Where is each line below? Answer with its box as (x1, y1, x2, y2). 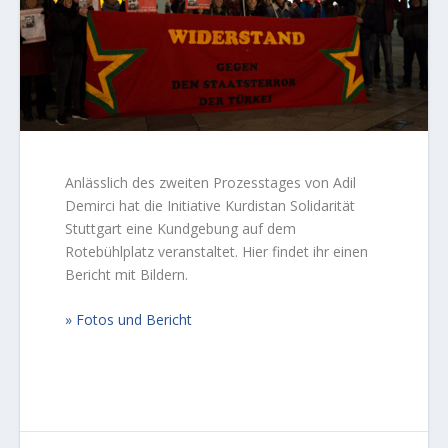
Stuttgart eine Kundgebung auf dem (65, 218, 297, 238)
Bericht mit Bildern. (65, 264, 189, 284)
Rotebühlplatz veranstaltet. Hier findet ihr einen (65, 241, 369, 261)
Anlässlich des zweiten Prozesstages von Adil (65, 172, 357, 192)
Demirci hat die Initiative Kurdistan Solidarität (65, 195, 356, 215)
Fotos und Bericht (76, 310, 193, 330)
